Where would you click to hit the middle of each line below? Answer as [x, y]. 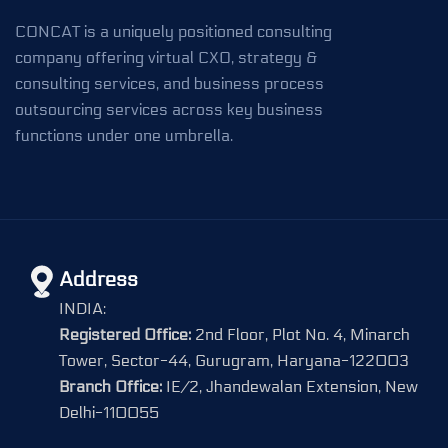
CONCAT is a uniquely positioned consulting [173, 31]
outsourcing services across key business [169, 109]
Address [98, 279]
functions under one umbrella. [124, 135]
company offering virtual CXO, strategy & [166, 57]
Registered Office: [125, 334]
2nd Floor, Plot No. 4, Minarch [300, 334]
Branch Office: [110, 386]
